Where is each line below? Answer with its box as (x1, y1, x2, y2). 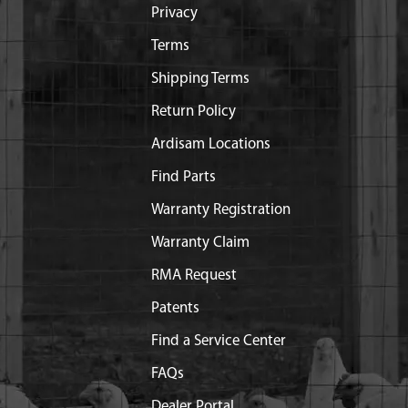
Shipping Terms (150, 71, 250, 87)
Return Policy (150, 104, 236, 119)
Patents (150, 301, 199, 316)
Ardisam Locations (150, 137, 270, 152)
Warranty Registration (150, 202, 291, 218)
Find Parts (150, 169, 216, 185)
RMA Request (150, 268, 237, 283)
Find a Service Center (150, 333, 286, 349)
